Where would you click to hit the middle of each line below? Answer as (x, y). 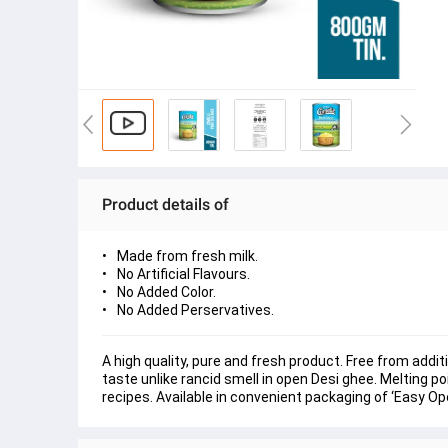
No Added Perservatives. (195, 310)
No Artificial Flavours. (183, 274)
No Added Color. (166, 292)
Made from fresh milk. (187, 256)
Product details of (165, 204)
